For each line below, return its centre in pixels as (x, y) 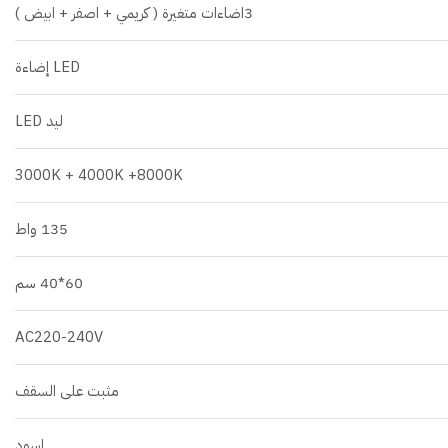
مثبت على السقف (67, 390)
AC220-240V (59, 336)
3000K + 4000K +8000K (99, 174)
